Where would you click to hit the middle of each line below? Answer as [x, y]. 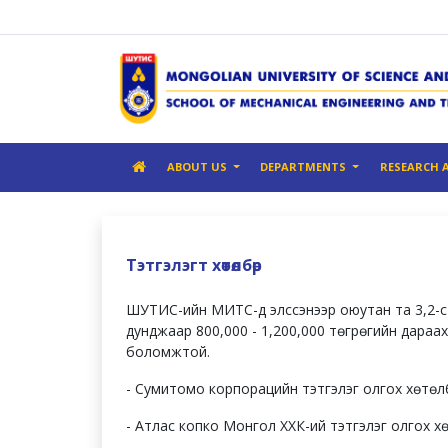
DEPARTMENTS [305, 167]
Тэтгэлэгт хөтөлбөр [194, 265]
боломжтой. [168, 352]
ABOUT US [199, 167]
